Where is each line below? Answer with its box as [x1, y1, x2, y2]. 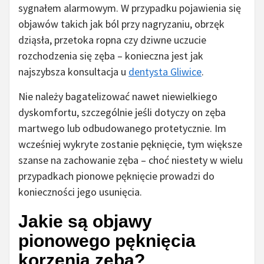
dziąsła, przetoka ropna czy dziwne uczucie [18, 33, 206, 47]
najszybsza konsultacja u [18, 65, 128, 79]
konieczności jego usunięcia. [18, 185, 142, 199]
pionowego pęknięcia [18, 231, 196, 251]
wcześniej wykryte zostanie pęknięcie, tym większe [18, 137, 242, 151]
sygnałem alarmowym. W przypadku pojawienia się [18, 1, 241, 15]
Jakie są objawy [18, 212, 152, 232]
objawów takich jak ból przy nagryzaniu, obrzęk [18, 17, 225, 31]
